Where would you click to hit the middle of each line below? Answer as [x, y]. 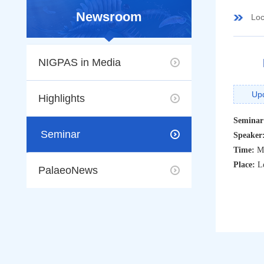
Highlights [62, 98]
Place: [245, 165]
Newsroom [109, 17]
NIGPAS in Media [80, 62]
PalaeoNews [68, 170]
